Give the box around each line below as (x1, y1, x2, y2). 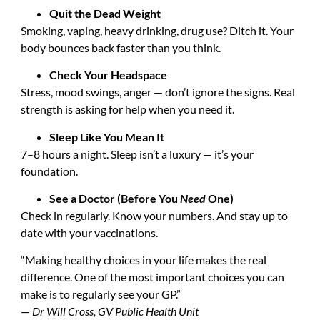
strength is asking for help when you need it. (20, 102, 234, 116)
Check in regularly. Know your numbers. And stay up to (20, 209, 288, 223)
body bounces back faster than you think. (20, 40, 221, 54)
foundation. (20, 164, 78, 178)
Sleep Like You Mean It (49, 129, 164, 144)
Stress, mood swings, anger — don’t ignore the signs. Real (20, 85, 295, 99)
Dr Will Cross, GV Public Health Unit (31, 304, 199, 319)
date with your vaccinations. (20, 226, 158, 240)
